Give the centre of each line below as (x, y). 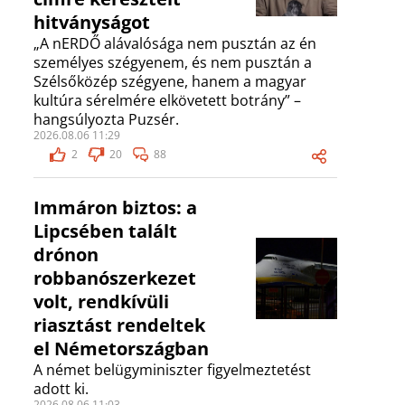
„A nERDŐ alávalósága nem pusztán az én (175, 44)
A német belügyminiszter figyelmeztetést (172, 370)
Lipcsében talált (105, 231)
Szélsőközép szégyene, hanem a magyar (170, 82)
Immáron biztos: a (115, 208)
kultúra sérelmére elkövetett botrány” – (167, 101)
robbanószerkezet (115, 278)
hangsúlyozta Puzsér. (106, 120)
